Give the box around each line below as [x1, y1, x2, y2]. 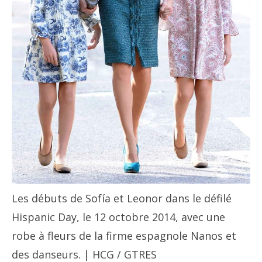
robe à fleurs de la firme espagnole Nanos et [12, 229, 236, 243]
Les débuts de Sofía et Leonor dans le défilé [12, 191, 232, 206]
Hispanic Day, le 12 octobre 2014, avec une [12, 210, 225, 225]
